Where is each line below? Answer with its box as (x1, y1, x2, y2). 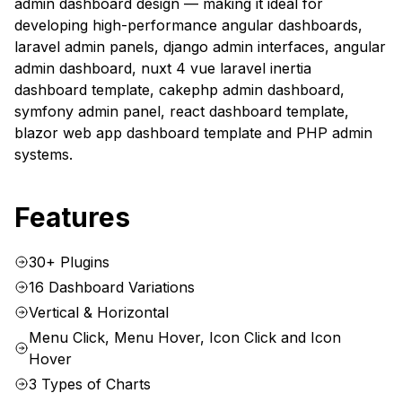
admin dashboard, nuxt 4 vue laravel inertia (14, 59, 311, 78)
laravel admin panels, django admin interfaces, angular (14, 38, 386, 57)
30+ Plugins (29, 253, 109, 272)
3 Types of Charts (29, 375, 151, 394)
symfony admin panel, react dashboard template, (14, 102, 349, 121)
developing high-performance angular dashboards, (14, 16, 363, 35)
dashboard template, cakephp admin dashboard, (14, 81, 345, 100)
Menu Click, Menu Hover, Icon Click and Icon (29, 328, 341, 347)
